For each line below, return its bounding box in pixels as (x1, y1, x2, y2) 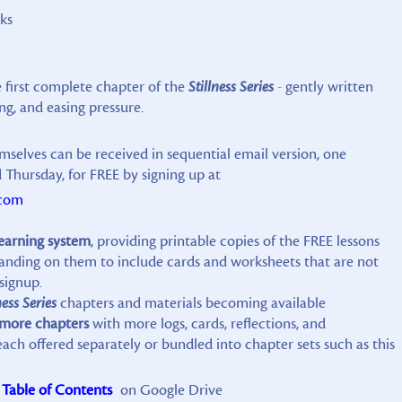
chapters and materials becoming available (56, 293, 326, 313)
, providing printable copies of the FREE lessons (90, 231, 380, 251)
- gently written (273, 76, 373, 97)
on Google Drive (116, 380, 223, 400)
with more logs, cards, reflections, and (88, 313, 326, 334)
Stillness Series (188, 76, 274, 97)
